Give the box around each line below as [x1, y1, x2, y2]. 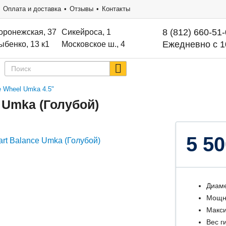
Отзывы [70, 5, 93, 13]
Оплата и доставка [3, 5, 61, 13]
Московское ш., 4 [61, 40, 125, 48]
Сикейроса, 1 [61, 28, 111, 36]
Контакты [102, 5, 130, 13]
